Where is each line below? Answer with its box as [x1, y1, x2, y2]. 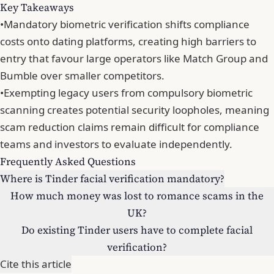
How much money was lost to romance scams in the [10, 188, 264, 204]
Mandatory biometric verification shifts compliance [4, 17, 250, 32]
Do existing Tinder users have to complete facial [21, 223, 253, 238]
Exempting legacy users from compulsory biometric [4, 86, 253, 100]
